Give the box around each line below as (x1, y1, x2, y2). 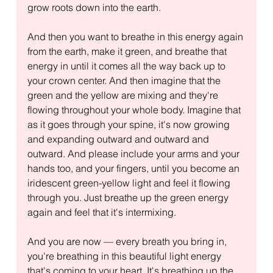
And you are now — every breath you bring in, (27, 235, 229, 247)
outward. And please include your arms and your (27, 147, 242, 160)
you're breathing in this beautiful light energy (27, 249, 224, 262)
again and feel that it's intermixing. (27, 205, 176, 218)
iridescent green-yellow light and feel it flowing (27, 176, 233, 189)
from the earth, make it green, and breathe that (27, 44, 229, 57)
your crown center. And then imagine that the (27, 74, 223, 87)
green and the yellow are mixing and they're (27, 88, 221, 101)
